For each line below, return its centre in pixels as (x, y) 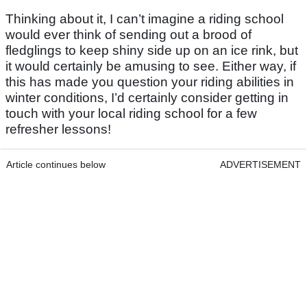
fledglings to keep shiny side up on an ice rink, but (152, 51)
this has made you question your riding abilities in (150, 82)
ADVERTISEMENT (260, 165)
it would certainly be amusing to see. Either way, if (151, 66)
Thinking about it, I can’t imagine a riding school (145, 19)
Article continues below (56, 165)
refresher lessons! (58, 130)
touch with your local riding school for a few (131, 114)
